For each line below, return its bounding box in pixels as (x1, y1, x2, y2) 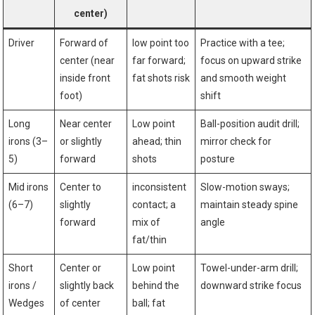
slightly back (60, 280, 115, 292)
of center (60, 297, 101, 309)
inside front (60, 72, 111, 84)
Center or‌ (60, 262, 102, 274)
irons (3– (8, 136, 49, 148)
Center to (60, 181, 102, 193)
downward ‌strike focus (200, 280, 302, 292)
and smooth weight (200, 72, 287, 84)
